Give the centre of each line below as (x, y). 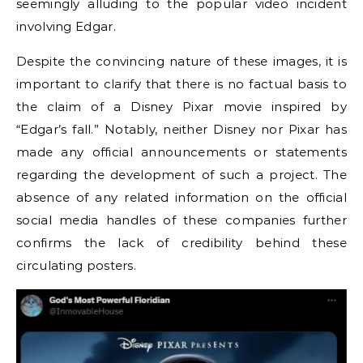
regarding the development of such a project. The (181, 174)
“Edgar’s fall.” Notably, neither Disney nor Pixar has (181, 129)
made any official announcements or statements (181, 152)
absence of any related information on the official (181, 197)
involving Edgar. (66, 26)
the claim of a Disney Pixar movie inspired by (181, 106)
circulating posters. (77, 265)
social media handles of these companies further (181, 220)
